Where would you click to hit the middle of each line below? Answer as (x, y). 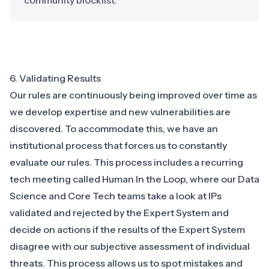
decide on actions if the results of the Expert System (127, 230)
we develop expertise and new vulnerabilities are (120, 112)
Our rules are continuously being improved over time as (133, 95)
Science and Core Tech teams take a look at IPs (116, 196)
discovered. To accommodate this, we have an (114, 129)
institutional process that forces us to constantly (118, 146)
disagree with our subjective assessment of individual (130, 246)
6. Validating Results (55, 78)
